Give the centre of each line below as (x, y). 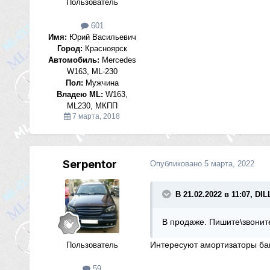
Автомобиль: (74, 60)
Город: (70, 49)
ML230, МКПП (92, 106)
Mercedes (118, 60)
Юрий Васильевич (101, 37)
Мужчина (101, 83)
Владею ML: (80, 95)
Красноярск (105, 49)
